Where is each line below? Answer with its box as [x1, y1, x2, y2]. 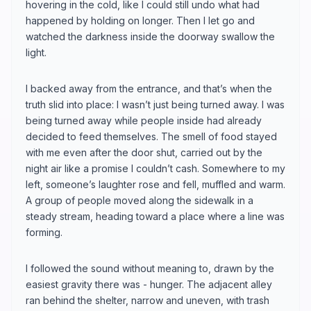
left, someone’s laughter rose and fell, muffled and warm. [26, 178, 285, 190]
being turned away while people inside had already [26, 114, 262, 126]
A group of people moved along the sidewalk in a [26, 194, 253, 206]
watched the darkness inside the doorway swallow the [26, 30, 275, 42]
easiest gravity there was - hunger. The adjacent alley [26, 278, 272, 290]
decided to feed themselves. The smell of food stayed [26, 130, 277, 142]
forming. [26, 226, 62, 238]
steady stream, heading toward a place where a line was [26, 210, 285, 222]
